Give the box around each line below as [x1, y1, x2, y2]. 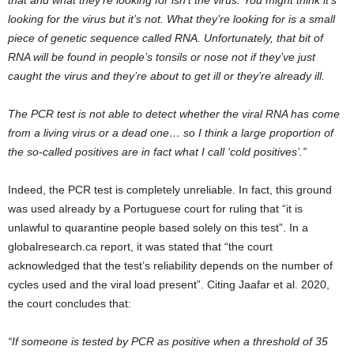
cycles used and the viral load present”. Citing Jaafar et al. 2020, [8, 277, 330, 291]
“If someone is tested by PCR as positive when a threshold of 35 [8, 334, 328, 348]
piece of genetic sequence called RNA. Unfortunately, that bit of [8, 31, 323, 44]
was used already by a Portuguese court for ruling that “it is [8, 201, 303, 215]
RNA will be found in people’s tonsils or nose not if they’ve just [8, 50, 315, 63]
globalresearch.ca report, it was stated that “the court [8, 239, 273, 253]
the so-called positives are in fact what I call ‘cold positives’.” [8, 145, 307, 158]
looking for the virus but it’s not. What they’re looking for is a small [8, 12, 335, 25]
